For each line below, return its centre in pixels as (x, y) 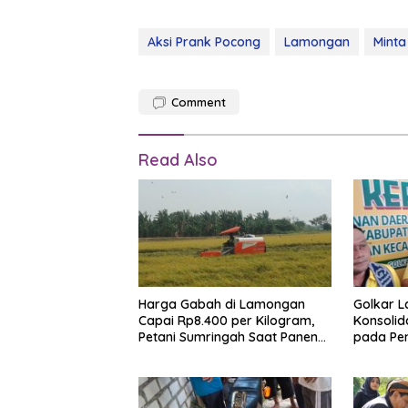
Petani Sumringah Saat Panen (228, 337)
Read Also (178, 159)
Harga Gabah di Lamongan (222, 305)
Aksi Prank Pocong (204, 41)
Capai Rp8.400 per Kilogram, (226, 321)
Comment (199, 102)
